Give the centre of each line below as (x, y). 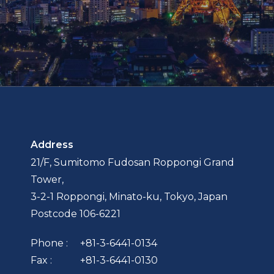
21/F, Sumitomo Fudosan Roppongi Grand (132, 163)
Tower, (47, 180)
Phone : (49, 243)
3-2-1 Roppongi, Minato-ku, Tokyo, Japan (129, 197)
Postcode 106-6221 (76, 214)
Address (52, 145)
